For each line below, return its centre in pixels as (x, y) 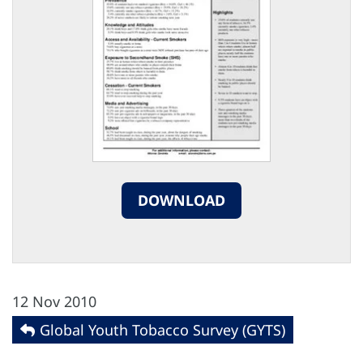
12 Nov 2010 (54, 302)
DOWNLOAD (181, 200)
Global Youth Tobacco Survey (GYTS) (162, 330)
